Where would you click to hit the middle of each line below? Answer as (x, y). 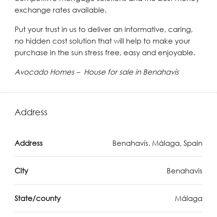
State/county (38, 198)
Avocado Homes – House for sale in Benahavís (97, 72)
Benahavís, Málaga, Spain (157, 143)
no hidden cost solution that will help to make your (102, 41)
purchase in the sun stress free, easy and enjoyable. (105, 52)
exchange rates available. (61, 10)
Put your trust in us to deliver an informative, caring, (104, 29)
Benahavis (185, 170)
